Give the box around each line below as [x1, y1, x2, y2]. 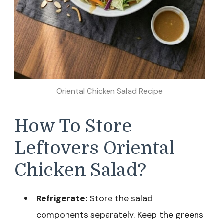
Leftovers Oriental [14, 138, 175, 159]
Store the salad [87, 192, 153, 204]
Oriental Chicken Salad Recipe [56, 86, 163, 97]
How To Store [14, 116, 132, 137]
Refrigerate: [36, 192, 87, 204]
